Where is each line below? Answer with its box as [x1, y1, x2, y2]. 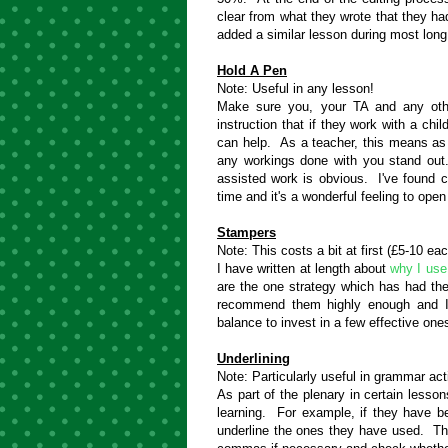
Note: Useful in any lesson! [217, 80, 378, 96]
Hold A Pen [217, 62, 287, 78]
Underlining [217, 350, 290, 366]
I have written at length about [217, 260, 391, 276]
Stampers [217, 224, 276, 240]
